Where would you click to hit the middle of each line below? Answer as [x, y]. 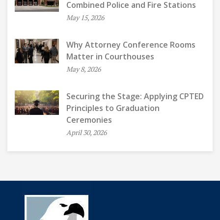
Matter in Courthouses [110, 56]
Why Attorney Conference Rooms [131, 44]
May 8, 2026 [83, 69]
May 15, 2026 [85, 17]
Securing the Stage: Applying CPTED [135, 96]
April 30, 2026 [86, 132]
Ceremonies [89, 120]
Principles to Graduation [113, 108]
